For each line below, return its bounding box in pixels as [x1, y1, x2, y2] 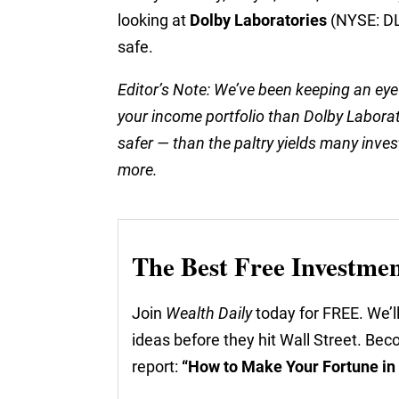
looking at [118, 11, 190, 29]
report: [132, 357, 182, 376]
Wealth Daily [166, 304, 252, 322]
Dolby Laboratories [190, 11, 327, 29]
